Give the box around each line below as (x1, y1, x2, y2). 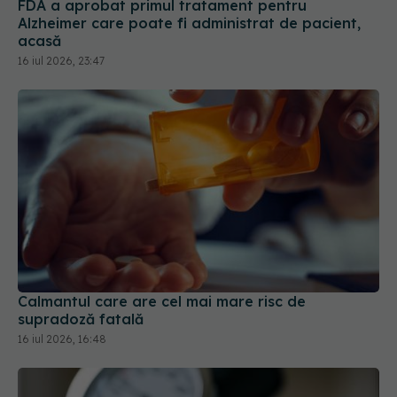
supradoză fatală (18, 310, 144, 329)
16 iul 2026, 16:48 (18, 332, 106, 346)
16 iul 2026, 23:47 (18, 53, 105, 67)
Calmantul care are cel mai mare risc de (18, 292, 306, 311)
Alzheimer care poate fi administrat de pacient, (18, 13, 361, 32)
